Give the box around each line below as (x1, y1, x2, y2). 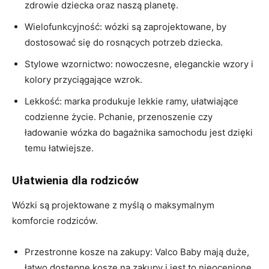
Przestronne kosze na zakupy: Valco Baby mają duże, (25, 246, 249, 258)
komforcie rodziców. (12, 214, 98, 226)
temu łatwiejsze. (25, 142, 94, 154)
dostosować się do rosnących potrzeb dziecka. (25, 36, 223, 48)
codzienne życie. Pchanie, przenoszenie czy (25, 110, 213, 122)
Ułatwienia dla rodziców (12, 173, 139, 187)
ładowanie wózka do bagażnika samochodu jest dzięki (25, 126, 253, 138)
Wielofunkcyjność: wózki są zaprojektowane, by (25, 20, 226, 32)
